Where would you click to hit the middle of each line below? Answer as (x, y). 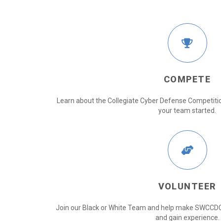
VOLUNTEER (187, 186)
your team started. (187, 110)
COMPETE (187, 79)
